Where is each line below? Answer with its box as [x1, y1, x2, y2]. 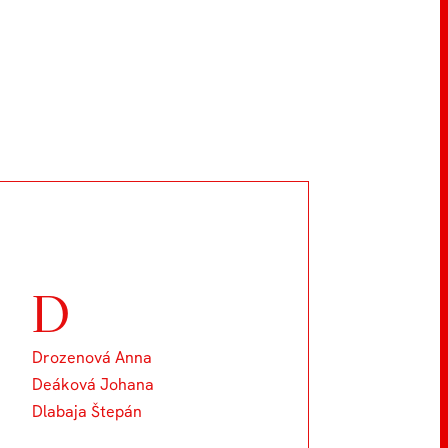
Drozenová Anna [31, 346, 152, 368]
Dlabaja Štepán [31, 400, 142, 422]
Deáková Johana [31, 373, 154, 395]
